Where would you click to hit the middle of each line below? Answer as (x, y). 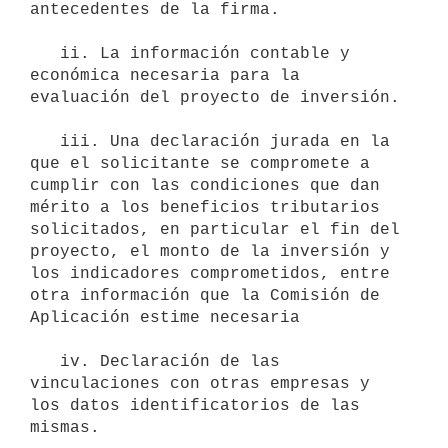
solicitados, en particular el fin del (215, 229)
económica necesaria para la (165, 75)
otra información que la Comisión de (205, 295)
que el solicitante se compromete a (200, 163)
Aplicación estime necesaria (165, 317)
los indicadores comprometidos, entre (210, 273)
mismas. (65, 427)
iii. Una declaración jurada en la (45, 141)
